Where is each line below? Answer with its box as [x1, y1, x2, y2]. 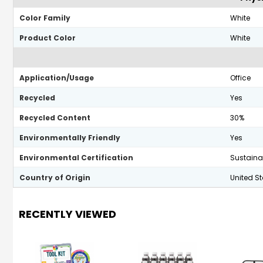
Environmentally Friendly [19, 133, 120, 143]
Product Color [19, 33, 76, 43]
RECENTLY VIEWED [19, 207, 116, 221]
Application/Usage [19, 73, 94, 83]
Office [230, 73, 251, 83]
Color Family [19, 13, 70, 23]
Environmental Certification [19, 153, 133, 163]
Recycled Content [19, 113, 90, 123]
